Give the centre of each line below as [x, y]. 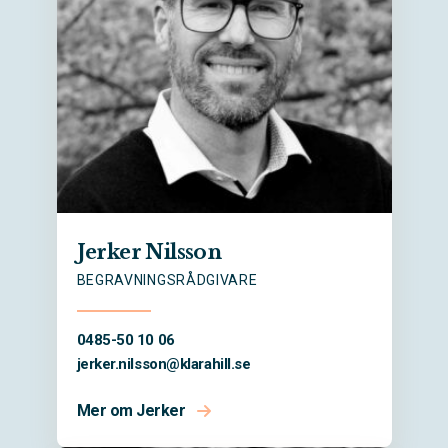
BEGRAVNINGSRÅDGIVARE [167, 279]
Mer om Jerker [131, 410]
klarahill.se [215, 363]
